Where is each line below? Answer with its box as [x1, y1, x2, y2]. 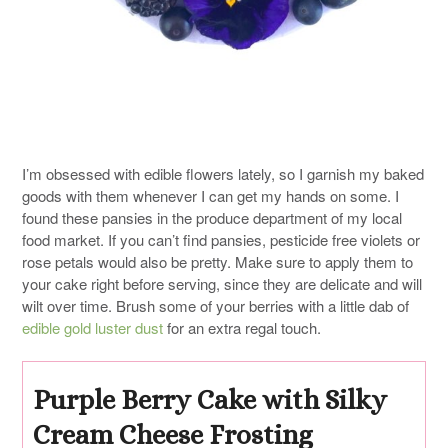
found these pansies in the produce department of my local [22, 206, 402, 228]
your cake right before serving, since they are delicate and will [22, 272, 422, 294]
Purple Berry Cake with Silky [33, 384, 387, 416]
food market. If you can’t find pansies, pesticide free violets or [22, 228, 420, 250]
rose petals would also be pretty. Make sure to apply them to [22, 250, 413, 272]
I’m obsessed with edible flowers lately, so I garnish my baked [22, 162, 424, 184]
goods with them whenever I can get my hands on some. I [22, 184, 399, 206]
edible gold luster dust [22, 316, 163, 338]
